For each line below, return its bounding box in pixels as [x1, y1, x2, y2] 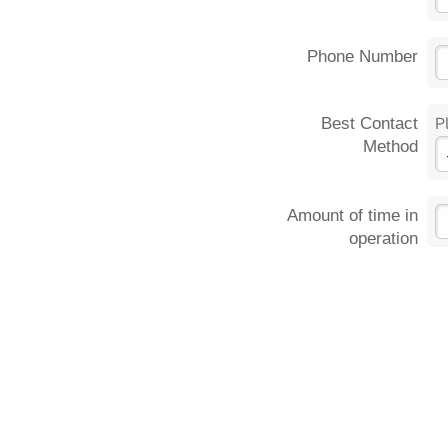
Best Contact [321, 114, 419, 134]
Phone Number [307, 47, 419, 67]
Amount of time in [287, 206, 419, 226]
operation [349, 229, 419, 249]
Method [363, 137, 419, 157]
